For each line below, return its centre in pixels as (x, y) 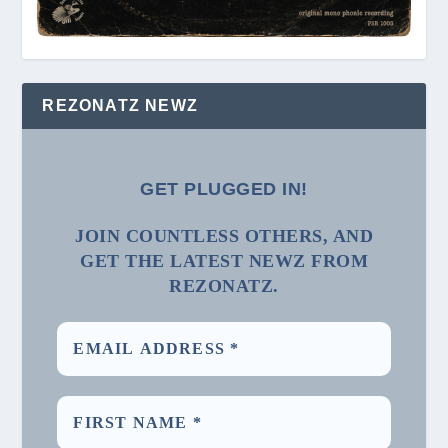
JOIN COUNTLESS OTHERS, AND (224, 236)
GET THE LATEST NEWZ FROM (224, 261)
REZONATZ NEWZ (120, 106)
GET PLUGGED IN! (224, 188)
